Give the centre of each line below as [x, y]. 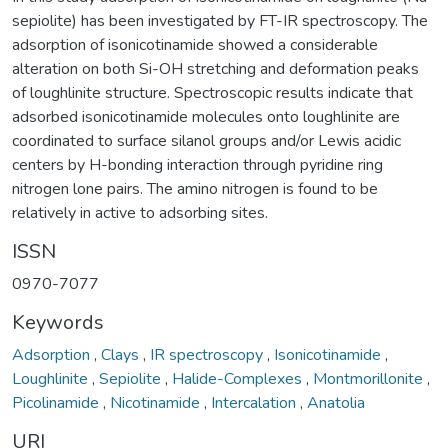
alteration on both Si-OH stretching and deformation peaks [215, 68]
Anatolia [336, 402]
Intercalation [255, 402]
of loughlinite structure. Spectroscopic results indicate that [212, 92]
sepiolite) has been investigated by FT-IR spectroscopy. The [220, 20]
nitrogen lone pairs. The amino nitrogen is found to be [195, 188]
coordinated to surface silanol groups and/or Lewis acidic [206, 140]
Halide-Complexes [239, 378]
